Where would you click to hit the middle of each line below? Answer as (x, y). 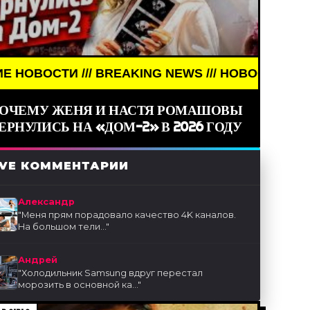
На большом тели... (62, 227)
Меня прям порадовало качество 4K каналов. (129, 215)
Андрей (38, 260)
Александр (47, 202)
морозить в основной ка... (78, 285)
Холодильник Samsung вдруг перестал (112, 273)
